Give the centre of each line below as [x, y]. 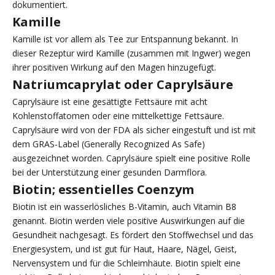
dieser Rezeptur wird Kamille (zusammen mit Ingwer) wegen [131, 53]
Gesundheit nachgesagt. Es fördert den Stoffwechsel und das [133, 235]
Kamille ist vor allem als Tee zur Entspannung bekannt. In [125, 39]
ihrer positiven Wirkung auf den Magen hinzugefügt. [114, 68]
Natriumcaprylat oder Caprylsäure [123, 85]
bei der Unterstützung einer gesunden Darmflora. [110, 172]
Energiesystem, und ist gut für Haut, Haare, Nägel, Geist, [125, 249]
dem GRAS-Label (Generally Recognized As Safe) [109, 144]
